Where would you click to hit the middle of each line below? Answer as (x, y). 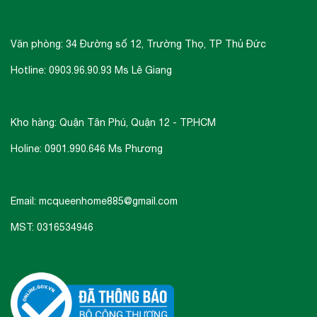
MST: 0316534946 (53, 227)
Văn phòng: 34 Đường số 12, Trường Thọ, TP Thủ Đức (138, 44)
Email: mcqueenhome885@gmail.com (94, 201)
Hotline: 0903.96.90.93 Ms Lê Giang (91, 70)
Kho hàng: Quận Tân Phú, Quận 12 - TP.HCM (113, 123)
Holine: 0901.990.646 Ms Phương (87, 149)
